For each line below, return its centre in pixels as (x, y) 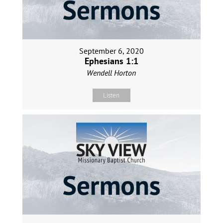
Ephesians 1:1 (111, 61)
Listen (111, 95)
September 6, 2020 (111, 51)
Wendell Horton (111, 72)
